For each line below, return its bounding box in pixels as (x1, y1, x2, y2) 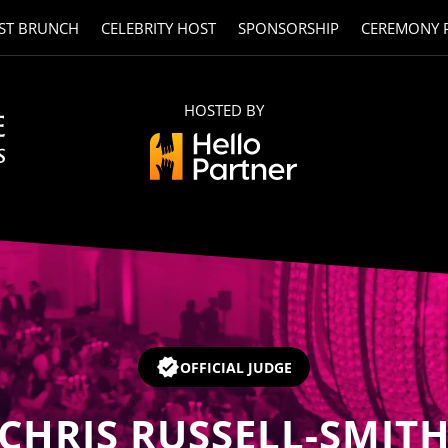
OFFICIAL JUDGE (180, 357, 292, 377)
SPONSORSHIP (237, 18, 339, 38)
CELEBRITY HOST (100, 18, 216, 38)
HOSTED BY (183, 99, 264, 120)
